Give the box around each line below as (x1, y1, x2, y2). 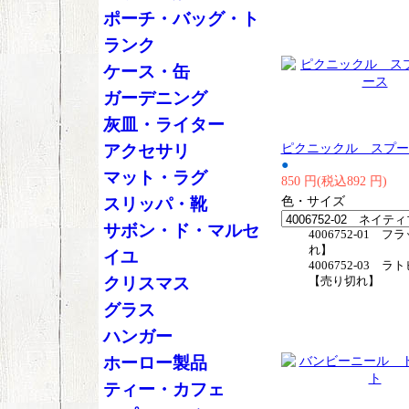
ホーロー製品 (102, 353, 207, 372)
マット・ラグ (102, 168, 207, 187)
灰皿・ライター (102, 115, 225, 134)
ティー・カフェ (102, 380, 225, 399)
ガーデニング (102, 89, 207, 108)
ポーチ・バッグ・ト (102, 9, 259, 28)
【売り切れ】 (308, 274, 380, 288)
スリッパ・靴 (102, 194, 207, 214)
